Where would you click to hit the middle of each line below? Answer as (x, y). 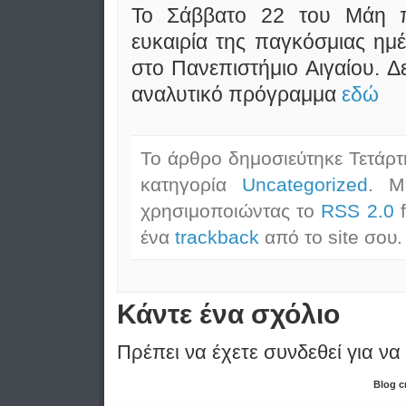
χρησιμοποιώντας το (231, 210)
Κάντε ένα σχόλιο (228, 314)
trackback (217, 237)
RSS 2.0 (358, 210)
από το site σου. (330, 237)
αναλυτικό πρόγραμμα (236, 94)
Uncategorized (304, 184)
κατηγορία (191, 184)
